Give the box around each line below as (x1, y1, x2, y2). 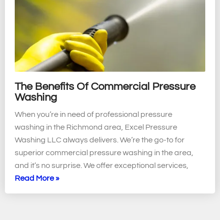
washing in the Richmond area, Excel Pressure (15, 123, 177, 132)
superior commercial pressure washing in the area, (15, 149, 193, 157)
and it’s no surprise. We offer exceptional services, (15, 162, 189, 170)
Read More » (15, 174, 59, 183)
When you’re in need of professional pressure (15, 110, 172, 119)
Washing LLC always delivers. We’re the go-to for (15, 136, 185, 144)
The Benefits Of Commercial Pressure (15, 81, 195, 93)
